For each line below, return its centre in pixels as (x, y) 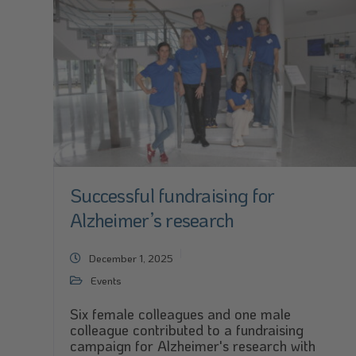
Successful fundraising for (172, 195)
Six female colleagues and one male (180, 314)
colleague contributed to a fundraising (187, 330)
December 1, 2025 (131, 258)
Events (106, 280)
